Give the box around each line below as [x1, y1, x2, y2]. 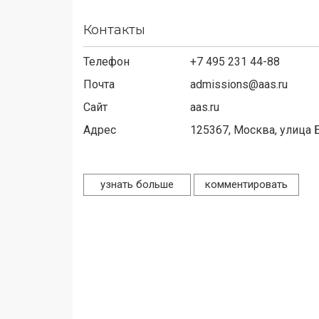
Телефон [83, 54, 130, 68]
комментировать [205, 177, 288, 191]
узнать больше [95, 177, 179, 191]
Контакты [83, 21, 145, 38]
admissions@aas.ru [190, 77, 288, 91]
